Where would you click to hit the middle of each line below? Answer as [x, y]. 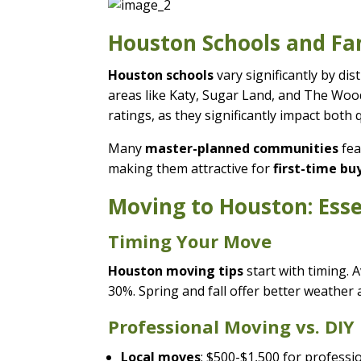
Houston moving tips [176, 270]
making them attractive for [191, 168]
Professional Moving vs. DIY [232, 326]
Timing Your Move [190, 241]
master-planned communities [242, 148]
